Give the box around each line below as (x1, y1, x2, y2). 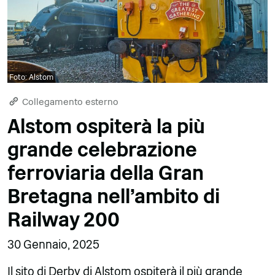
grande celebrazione (7, 138, 197, 162)
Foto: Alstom (9, 72, 53, 82)
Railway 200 (7, 208, 120, 232)
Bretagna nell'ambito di (7, 185, 220, 209)
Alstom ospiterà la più (7, 115, 205, 139)
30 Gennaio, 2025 (7, 238, 99, 252)
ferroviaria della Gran (7, 161, 204, 185)
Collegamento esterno (20, 96, 118, 108)
